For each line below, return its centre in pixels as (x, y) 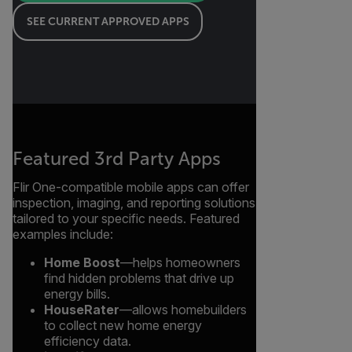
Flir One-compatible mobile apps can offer (131, 187)
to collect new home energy (123, 325)
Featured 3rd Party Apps (117, 158)
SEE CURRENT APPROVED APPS (108, 22)
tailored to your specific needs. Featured (126, 218)
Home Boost (82, 262)
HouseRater (82, 309)
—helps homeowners (180, 262)
